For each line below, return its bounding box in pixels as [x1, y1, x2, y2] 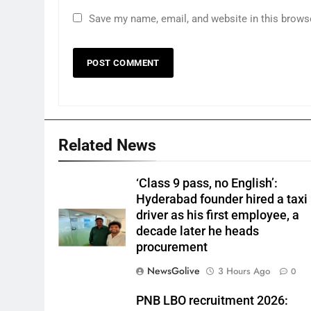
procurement [136, 240, 208, 254]
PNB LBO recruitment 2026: [136, 294, 289, 308]
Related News [58, 135, 156, 155]
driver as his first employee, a [136, 208, 300, 222]
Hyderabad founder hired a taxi [136, 192, 308, 206]
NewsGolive [147, 264, 201, 278]
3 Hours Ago [218, 264, 271, 278]
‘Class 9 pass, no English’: [136, 176, 278, 190]
